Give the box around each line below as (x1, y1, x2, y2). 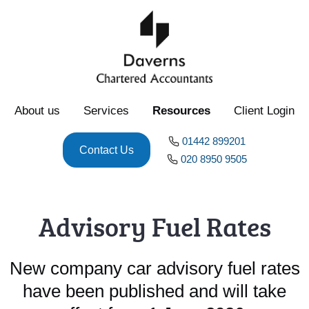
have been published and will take (23, 281, 286, 301)
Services (83, 104, 129, 118)
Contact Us (79, 144, 134, 157)
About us (14, 104, 60, 118)
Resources (152, 104, 210, 118)
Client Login (234, 104, 295, 118)
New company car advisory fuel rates (9, 259, 300, 279)
